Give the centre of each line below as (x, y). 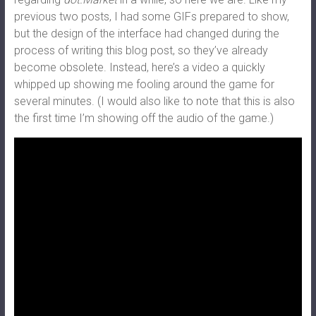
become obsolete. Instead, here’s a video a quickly (139, 68)
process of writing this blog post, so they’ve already (141, 51)
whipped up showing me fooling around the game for (144, 85)
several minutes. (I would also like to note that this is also (154, 102)
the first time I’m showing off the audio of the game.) (144, 119)
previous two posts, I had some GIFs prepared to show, (151, 17)
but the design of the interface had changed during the (146, 34)
